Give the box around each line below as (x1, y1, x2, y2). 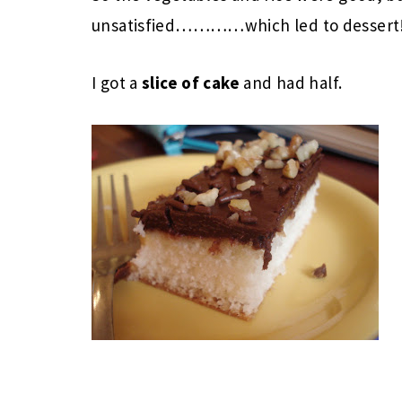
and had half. (240, 72, 343, 93)
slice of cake (142, 72, 240, 93)
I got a (92, 72, 143, 93)
